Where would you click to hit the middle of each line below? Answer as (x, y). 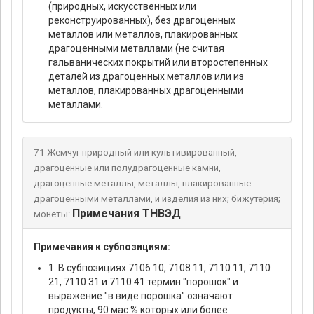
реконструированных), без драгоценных (142, 21)
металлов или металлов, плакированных (143, 35)
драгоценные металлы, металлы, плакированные (142, 184)
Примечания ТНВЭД (126, 214)
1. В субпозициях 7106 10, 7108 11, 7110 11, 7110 (159, 268)
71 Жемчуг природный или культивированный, (135, 153)
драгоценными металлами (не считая (136, 49)
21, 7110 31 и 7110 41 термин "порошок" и (143, 282)
